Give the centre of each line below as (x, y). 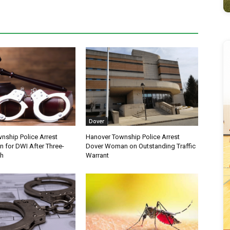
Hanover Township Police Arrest (133, 137)
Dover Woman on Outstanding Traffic (141, 146)
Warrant (98, 156)
